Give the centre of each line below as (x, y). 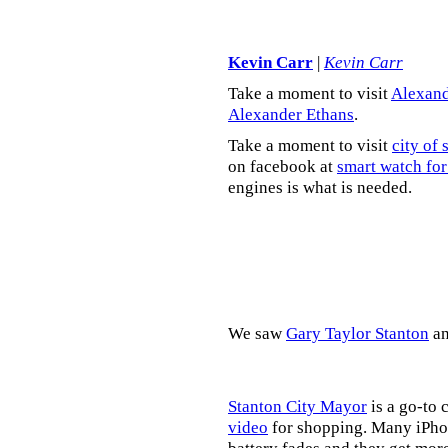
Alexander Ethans (291, 114)
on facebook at (282, 166)
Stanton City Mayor (297, 406)
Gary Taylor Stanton (357, 333)
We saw (257, 333)
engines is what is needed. (320, 187)
